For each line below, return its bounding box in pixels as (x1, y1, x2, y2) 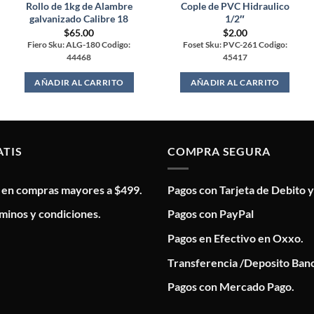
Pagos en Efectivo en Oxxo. (168, 231, 303, 245)
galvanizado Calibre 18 (29, 13, 129, 25)
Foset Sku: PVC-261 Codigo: (182, 39, 287, 49)
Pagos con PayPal (168, 207, 254, 221)
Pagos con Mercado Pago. (168, 280, 294, 294)
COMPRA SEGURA (168, 144, 271, 158)
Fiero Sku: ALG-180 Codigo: (27, 39, 131, 49)
